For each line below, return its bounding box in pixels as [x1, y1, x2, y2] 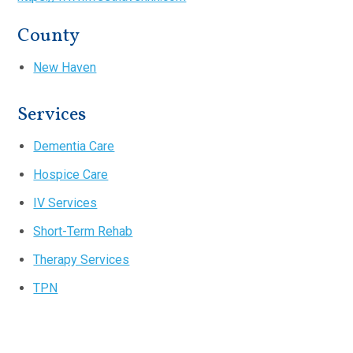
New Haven [33, 60, 97, 76]
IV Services [33, 195, 98, 211]
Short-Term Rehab [33, 224, 133, 240]
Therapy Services [33, 252, 130, 268]
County [17, 23, 80, 50]
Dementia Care [33, 139, 115, 154]
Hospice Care [33, 167, 109, 183]
